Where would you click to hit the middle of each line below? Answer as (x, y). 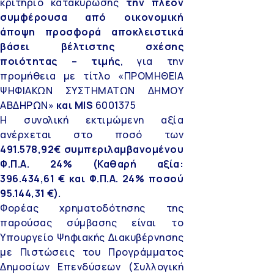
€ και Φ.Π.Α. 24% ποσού (121, 178)
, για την (152, 61)
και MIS (75, 105)
